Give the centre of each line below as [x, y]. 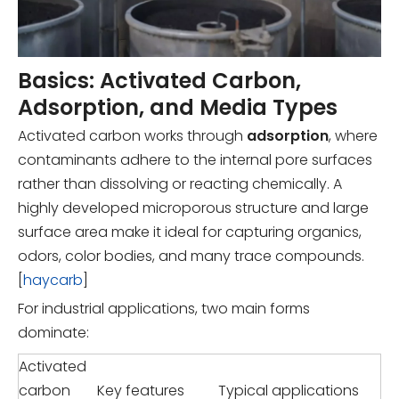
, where [353, 135]
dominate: [53, 332]
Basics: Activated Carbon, [159, 80]
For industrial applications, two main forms [164, 308]
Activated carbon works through [132, 135]
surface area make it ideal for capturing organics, [190, 232]
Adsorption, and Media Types [178, 107]
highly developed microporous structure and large [193, 208]
